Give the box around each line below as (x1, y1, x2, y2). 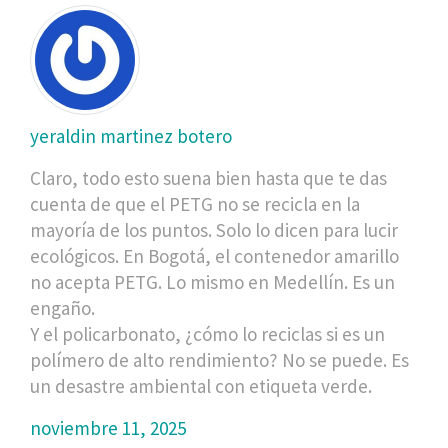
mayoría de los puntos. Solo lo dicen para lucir (30, 217, 398, 242)
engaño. (30, 295, 95, 320)
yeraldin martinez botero (30, 123, 232, 148)
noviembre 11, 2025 (30, 415, 186, 440)
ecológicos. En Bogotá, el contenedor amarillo (30, 243, 399, 268)
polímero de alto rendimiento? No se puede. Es (30, 347, 409, 372)
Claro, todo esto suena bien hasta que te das (30, 165, 387, 190)
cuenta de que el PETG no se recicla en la (30, 191, 360, 216)
